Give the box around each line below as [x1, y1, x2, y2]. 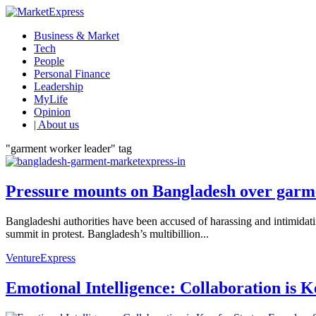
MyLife [34, 93, 68, 105]
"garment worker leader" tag [6, 142, 132, 154]
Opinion [34, 106, 71, 118]
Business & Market [34, 30, 119, 42]
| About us [34, 119, 79, 130]
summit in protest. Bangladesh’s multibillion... [6, 227, 209, 240]
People [34, 55, 64, 67]
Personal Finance [34, 68, 110, 80]
